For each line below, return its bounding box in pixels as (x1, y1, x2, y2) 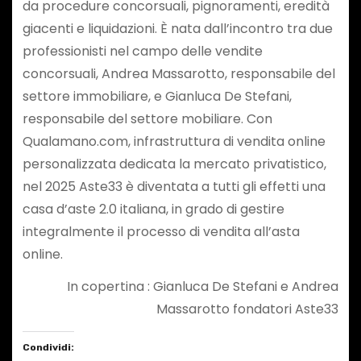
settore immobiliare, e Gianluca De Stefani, (22, 86, 292, 106)
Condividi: (22, 342, 74, 354)
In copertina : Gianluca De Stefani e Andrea (67, 277, 339, 297)
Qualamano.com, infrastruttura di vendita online (22, 131, 326, 151)
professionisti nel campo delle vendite (22, 41, 263, 60)
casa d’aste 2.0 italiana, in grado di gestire (22, 199, 284, 218)
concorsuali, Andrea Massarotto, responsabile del (22, 64, 335, 83)
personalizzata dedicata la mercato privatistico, (22, 154, 326, 173)
